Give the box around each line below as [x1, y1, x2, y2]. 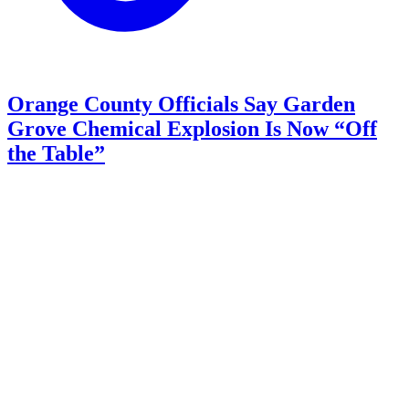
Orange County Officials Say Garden [7, 91, 355, 116]
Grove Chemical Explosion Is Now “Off [7, 116, 377, 141]
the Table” [7, 141, 105, 165]
